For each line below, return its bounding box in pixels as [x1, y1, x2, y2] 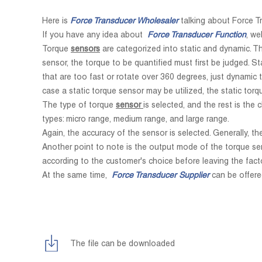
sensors [71, 46, 100, 54]
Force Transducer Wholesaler [70, 18, 178, 26]
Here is [42, 18, 70, 26]
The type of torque [42, 102, 116, 110]
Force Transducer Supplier [109, 172, 212, 180]
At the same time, [42, 172, 109, 180]
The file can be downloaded [70, 240, 175, 249]
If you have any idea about [42, 32, 147, 40]
